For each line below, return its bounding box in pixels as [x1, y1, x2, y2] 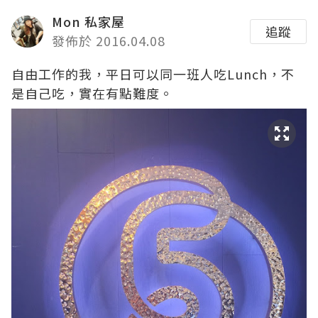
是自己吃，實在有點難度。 [11, 84, 173, 102]
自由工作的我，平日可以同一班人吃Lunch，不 [11, 65, 295, 83]
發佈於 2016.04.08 [52, 31, 165, 50]
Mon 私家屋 [52, 12, 125, 31]
